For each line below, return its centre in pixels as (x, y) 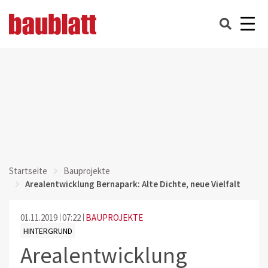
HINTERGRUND (48, 231)
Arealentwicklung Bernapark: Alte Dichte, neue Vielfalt (133, 184)
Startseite (28, 171)
